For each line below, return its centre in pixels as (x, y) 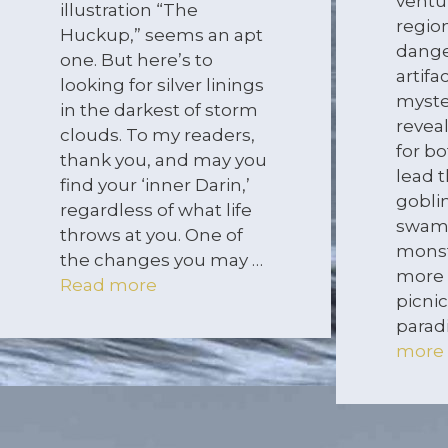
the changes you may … (161, 259)
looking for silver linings (162, 84)
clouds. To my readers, (157, 134)
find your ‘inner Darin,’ (155, 184)
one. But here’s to (136, 59)
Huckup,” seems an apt (161, 34)
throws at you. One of (151, 234)
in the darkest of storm (159, 109)
